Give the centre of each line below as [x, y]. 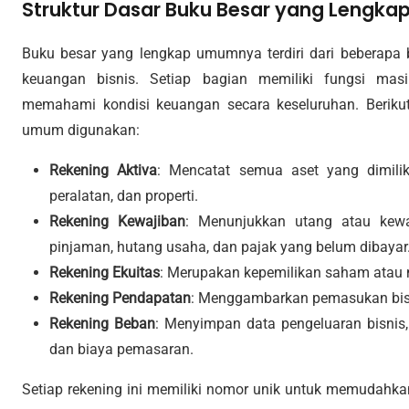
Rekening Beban [102, 323]
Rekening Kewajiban [117, 221]
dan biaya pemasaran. [121, 349]
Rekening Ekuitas [105, 272]
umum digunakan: [81, 130]
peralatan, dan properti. [124, 195]
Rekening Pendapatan [120, 298]
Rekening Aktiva [104, 170]
